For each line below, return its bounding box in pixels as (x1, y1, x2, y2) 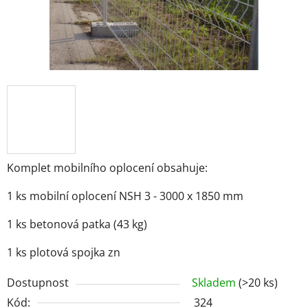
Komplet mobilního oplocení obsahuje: (7, 159, 208, 175)
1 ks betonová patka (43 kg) (7, 216, 147, 232)
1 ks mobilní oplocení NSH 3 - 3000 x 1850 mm (7, 188, 243, 203)
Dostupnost (7, 274, 69, 290)
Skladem (192, 274, 239, 290)
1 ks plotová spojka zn (7, 244, 120, 260)
